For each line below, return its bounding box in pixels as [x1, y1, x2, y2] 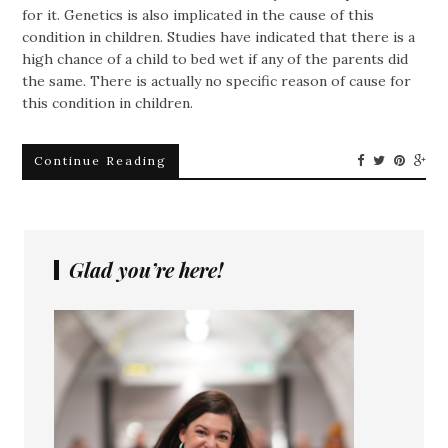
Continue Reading [34, 153, 168, 168]
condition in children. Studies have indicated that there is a [22, 28, 416, 46]
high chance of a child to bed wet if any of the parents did [22, 50, 409, 68]
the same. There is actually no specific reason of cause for [22, 72, 412, 90]
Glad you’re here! [69, 256, 223, 283]
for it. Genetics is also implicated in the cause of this [22, 6, 375, 24]
